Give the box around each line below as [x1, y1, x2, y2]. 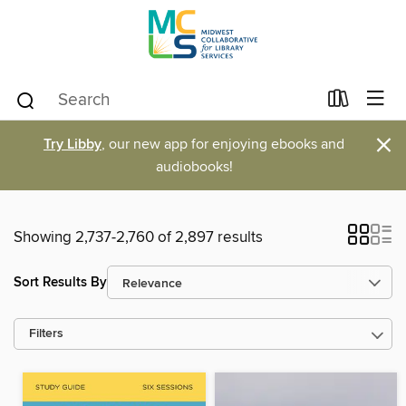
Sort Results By [14, 273, 107, 291]
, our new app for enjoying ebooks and [101, 135, 344, 153]
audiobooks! [155, 158, 233, 176]
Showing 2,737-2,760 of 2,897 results [14, 227, 263, 247]
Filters [29, 326, 63, 342]
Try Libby [43, 135, 101, 154]
